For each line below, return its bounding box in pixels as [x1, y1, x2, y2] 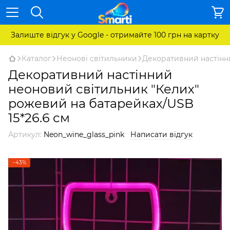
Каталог [22, 54, 51, 63]
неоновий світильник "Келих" [8, 82, 199, 97]
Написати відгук [130, 130, 193, 139]
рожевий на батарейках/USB [8, 96, 194, 111]
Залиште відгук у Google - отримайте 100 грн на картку [11, 30, 219, 40]
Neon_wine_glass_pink [42, 130, 124, 139]
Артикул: [8, 130, 42, 139]
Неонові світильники [56, 54, 137, 63]
